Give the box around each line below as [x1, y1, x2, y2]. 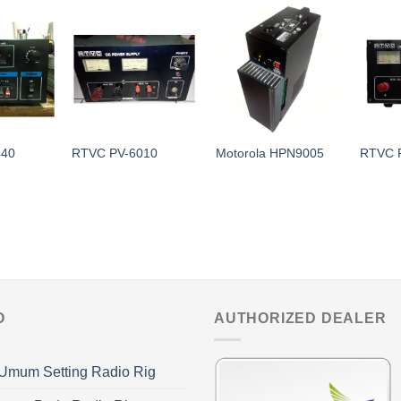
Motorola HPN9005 [216, 146, 325, 160]
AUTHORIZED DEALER [214, 310, 387, 326]
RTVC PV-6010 [71, 146, 158, 160]
